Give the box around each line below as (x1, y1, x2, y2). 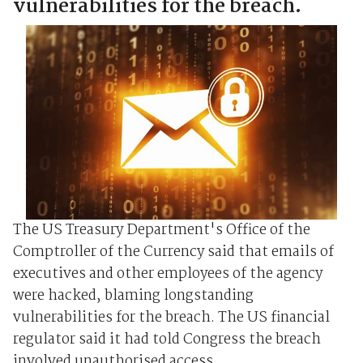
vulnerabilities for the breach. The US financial (12, 305, 330, 330)
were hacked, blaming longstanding (12, 284, 254, 308)
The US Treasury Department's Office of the (12, 218, 310, 242)
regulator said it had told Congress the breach (12, 327, 321, 352)
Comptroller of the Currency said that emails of (12, 240, 334, 264)
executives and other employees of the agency (12, 262, 322, 286)
